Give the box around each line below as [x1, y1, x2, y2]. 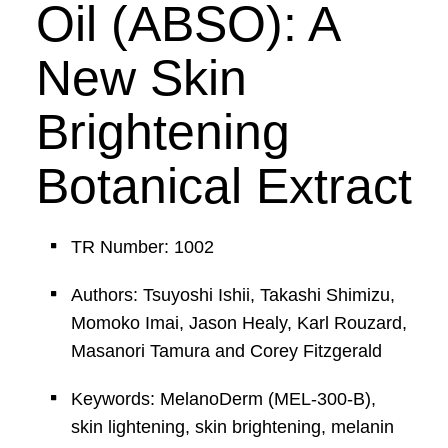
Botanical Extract [35, 158, 412, 214]
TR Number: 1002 [70, 237, 214, 257]
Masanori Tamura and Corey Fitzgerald [70, 341, 382, 361]
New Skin [35, 50, 247, 106]
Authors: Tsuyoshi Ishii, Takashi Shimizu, [70, 285, 395, 305]
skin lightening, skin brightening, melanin [70, 417, 394, 437]
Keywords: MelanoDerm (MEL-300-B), [70, 389, 376, 409]
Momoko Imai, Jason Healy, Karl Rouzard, [70, 313, 407, 333]
